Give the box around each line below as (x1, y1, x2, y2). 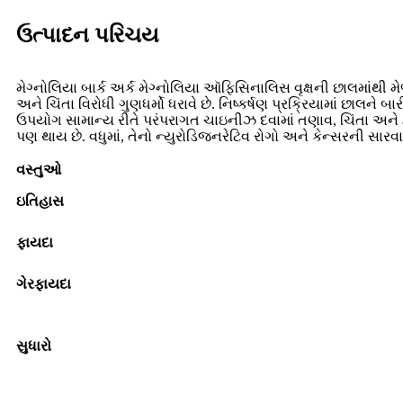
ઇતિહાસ (16, 193, 64, 210)
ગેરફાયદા (16, 276, 71, 292)
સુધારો (16, 338, 51, 354)
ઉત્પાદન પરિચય (16, 23, 159, 48)
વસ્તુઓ (16, 162, 61, 178)
